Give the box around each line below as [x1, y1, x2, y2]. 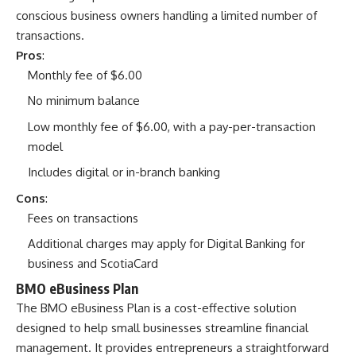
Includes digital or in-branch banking [28, 164, 220, 180]
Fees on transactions [28, 210, 138, 226]
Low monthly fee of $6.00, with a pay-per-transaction [28, 118, 315, 134]
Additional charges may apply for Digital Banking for [28, 236, 305, 252]
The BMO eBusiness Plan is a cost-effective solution [16, 300, 296, 315]
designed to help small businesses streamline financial [16, 319, 308, 335]
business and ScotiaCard [28, 256, 158, 272]
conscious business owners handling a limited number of [16, 7, 317, 23]
